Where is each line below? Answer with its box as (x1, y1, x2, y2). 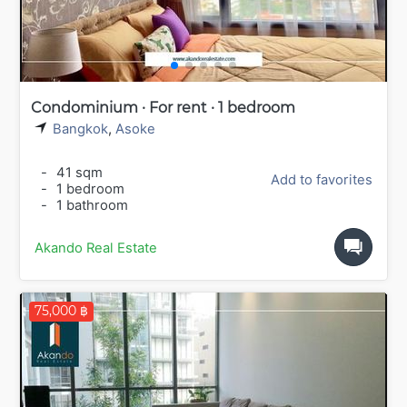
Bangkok (53, 120, 108, 137)
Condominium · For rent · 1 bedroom (31, 98, 295, 116)
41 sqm (53, 164, 103, 182)
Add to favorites (271, 172, 372, 189)
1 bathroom (53, 197, 128, 214)
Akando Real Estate (35, 240, 157, 257)
